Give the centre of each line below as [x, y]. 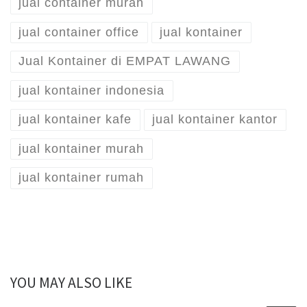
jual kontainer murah [82, 149]
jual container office [79, 33]
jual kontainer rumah [82, 178]
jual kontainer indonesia [92, 91]
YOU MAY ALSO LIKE [71, 282]
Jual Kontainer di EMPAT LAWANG [125, 61]
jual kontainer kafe [75, 120]
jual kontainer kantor [215, 120]
